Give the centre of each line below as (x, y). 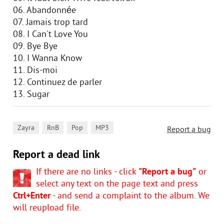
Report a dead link (56, 155)
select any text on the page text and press (117, 184)
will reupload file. (47, 208)
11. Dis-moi (35, 71)
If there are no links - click (87, 172)
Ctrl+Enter (32, 196)
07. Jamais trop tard (50, 23)
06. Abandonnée (44, 11)
